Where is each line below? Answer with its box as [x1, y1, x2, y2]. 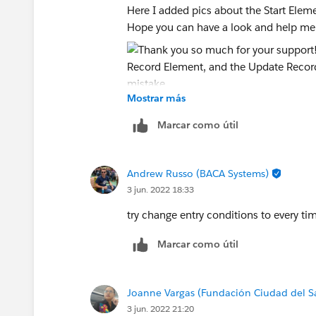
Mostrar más [127, 91, 186, 104]
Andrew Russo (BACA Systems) [127, 166, 269, 180]
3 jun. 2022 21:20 [127, 302, 194, 315]
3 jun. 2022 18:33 [127, 183, 194, 195]
